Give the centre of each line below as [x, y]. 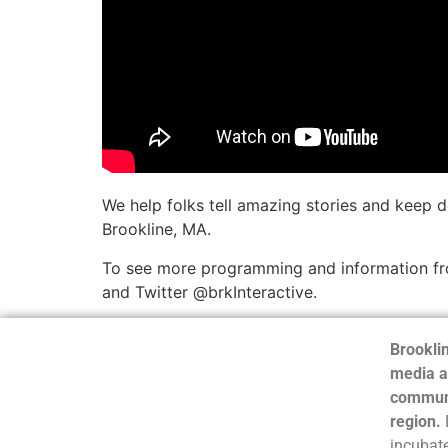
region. [415, 422]
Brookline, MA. [156, 229]
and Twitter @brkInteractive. [209, 291]
